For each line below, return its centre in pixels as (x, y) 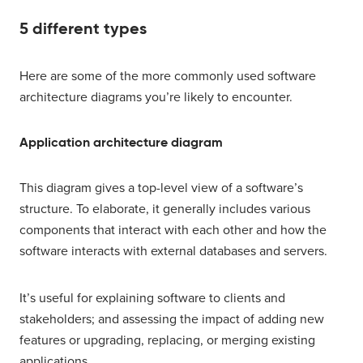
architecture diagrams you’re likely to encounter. (156, 98)
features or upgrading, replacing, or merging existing (167, 341)
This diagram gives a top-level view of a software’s (161, 188)
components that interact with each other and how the (173, 231)
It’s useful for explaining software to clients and (152, 299)
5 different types (83, 29)
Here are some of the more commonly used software (168, 77)
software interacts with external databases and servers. (173, 252)
